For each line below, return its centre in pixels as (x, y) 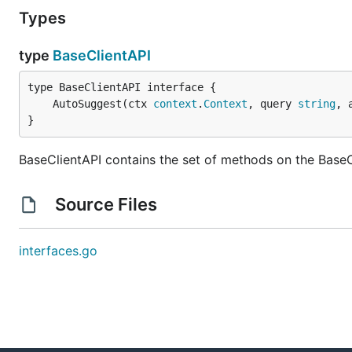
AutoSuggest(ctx (103, 104)
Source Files (106, 204)
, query (273, 104)
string (317, 104)
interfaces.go (58, 251)
